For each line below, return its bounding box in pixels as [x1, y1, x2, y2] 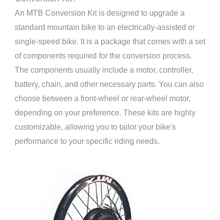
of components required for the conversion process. [15, 52, 192, 60]
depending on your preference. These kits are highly [15, 109, 195, 117]
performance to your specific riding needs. [15, 137, 160, 145]
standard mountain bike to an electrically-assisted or [15, 23, 195, 31]
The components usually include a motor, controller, [15, 66, 193, 74]
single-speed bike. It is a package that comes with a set [15, 37, 205, 46]
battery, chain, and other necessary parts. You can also [15, 80, 204, 88]
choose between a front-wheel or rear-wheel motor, [15, 94, 191, 103]
